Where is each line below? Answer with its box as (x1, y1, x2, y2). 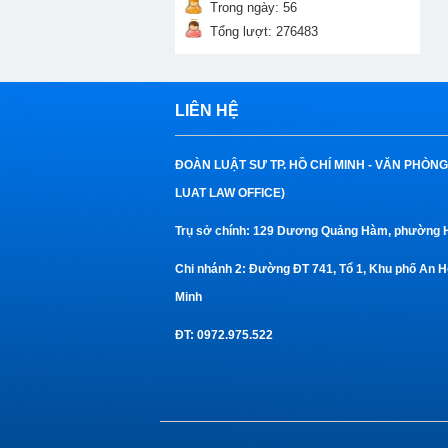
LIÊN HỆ (175, 102, 239, 119)
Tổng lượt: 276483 (210, 24, 318, 39)
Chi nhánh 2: (175, 262, 249, 276)
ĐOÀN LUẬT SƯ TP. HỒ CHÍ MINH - (175, 158, 375, 172)
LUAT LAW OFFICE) (175, 186, 285, 200)
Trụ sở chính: (175, 224, 250, 238)
